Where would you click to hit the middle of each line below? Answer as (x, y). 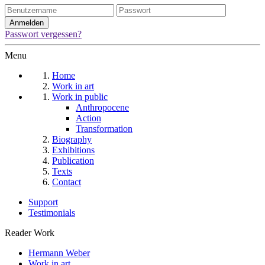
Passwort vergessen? (43, 34)
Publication (73, 161)
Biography (72, 140)
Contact (67, 182)
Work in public (80, 97)
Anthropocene (102, 108)
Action (88, 118)
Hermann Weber (59, 253)
